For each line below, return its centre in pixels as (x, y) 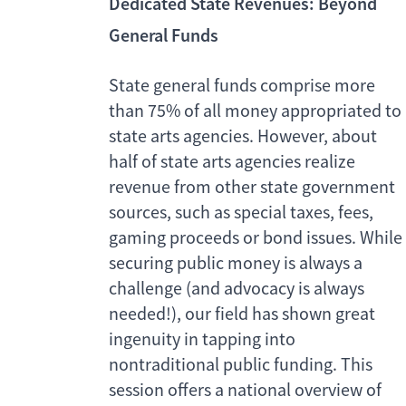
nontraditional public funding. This (241, 365)
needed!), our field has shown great (242, 314)
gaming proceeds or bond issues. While (256, 238)
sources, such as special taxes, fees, (241, 213)
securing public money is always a (236, 264)
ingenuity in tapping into (202, 340)
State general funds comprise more (242, 86)
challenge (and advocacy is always (237, 289)
